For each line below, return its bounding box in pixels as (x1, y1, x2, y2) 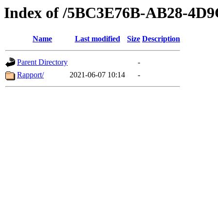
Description (142, 35, 180, 43)
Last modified (74, 35, 120, 43)
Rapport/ (17, 71, 44, 79)
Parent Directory (17, 58, 68, 67)
